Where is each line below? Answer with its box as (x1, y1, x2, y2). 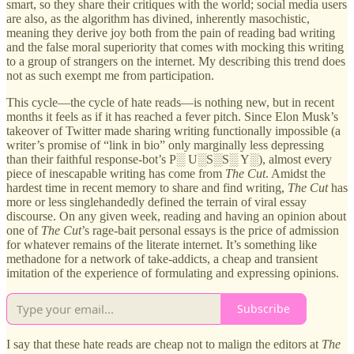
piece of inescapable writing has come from (6, 166, 225, 180)
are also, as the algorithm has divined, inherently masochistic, (6, 11, 310, 25)
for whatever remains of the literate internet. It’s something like (6, 237, 317, 251)
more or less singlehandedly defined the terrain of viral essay (6, 194, 307, 209)
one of (6, 223, 41, 237)
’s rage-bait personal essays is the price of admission (81, 223, 339, 237)
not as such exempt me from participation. (6, 68, 214, 82)
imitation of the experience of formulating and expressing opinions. (6, 265, 339, 280)
